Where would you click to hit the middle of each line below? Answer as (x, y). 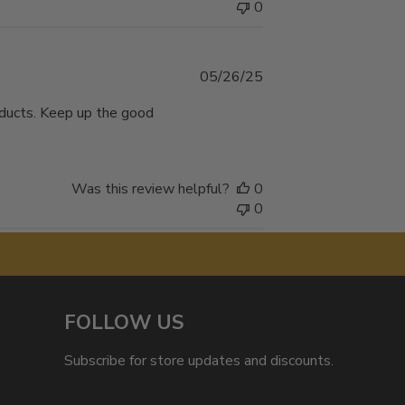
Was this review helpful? (150, 188)
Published (293, 75)
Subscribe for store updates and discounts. (199, 361)
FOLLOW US (124, 323)
